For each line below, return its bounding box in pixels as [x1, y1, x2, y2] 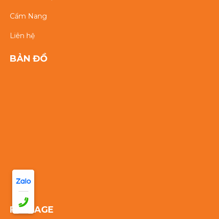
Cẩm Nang [10, 12, 47, 21]
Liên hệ [10, 31, 35, 41]
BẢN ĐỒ [10, 53, 47, 65]
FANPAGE [10, 204, 54, 216]
